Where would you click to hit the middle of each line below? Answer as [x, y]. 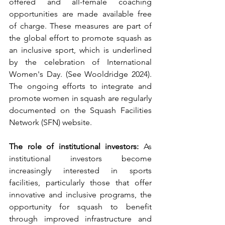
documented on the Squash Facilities [80, 110]
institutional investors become [80, 159]
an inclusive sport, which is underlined [80, 50]
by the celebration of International [80, 62]
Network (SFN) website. [50, 123]
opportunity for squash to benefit [80, 207]
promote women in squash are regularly [80, 98]
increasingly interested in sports [80, 171]
